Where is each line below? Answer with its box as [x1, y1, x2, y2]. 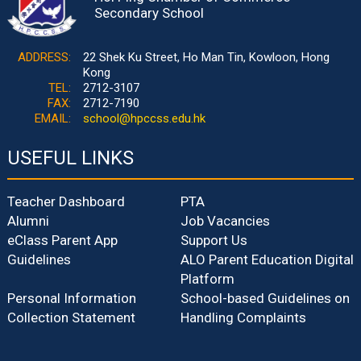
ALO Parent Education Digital [180, 251, 354, 268]
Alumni [6, 212, 49, 229]
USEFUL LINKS [6, 146, 134, 169]
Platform [180, 270, 234, 287]
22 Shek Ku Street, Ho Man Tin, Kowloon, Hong [82, 49, 330, 64]
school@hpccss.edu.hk [82, 110, 205, 126]
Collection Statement [6, 309, 135, 326]
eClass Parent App [6, 231, 118, 248]
